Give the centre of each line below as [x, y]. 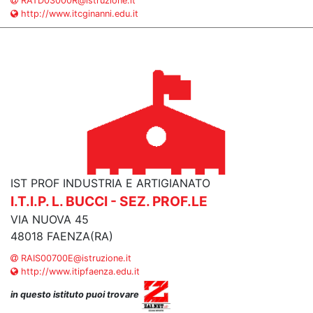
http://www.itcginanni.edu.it [78, 14]
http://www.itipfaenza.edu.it [79, 271]
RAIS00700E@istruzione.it [75, 258]
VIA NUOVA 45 [50, 219]
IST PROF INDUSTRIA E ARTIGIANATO [110, 183]
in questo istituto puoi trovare [76, 295]
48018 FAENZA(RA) [62, 236]
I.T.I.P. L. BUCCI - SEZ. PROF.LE [109, 201]
